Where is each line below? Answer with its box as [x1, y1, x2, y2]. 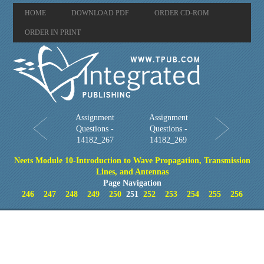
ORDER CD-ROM [154, 9, 210, 17]
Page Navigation [103, 179, 161, 187]
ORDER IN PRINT [25, 28, 81, 37]
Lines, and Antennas [95, 167, 169, 176]
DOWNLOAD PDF [71, 9, 130, 17]
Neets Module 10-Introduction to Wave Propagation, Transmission [14, 156, 250, 165]
